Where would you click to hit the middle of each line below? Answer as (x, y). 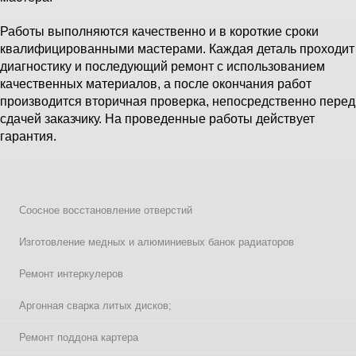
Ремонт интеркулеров (71, 274)
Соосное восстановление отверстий (106, 211)
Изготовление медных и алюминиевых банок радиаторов (157, 242)
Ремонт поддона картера (79, 338)
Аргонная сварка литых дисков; (95, 306)
